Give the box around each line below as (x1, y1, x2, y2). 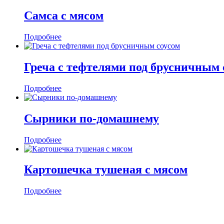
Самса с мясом (24, 9, 103, 22)
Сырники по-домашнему (24, 111, 159, 125)
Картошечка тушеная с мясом (24, 163, 187, 176)
